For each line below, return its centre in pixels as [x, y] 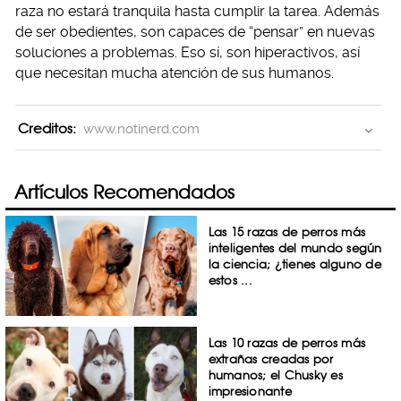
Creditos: [47, 129]
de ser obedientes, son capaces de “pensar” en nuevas [195, 32]
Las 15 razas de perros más [287, 232]
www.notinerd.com [141, 129]
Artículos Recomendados [124, 192]
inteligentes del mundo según [295, 248]
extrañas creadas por [271, 358]
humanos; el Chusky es [275, 375]
